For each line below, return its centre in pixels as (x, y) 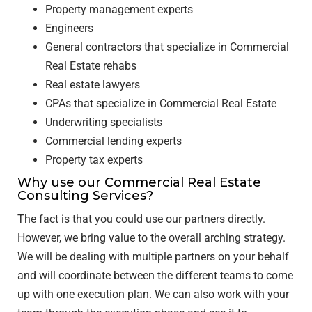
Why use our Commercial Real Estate (139, 182)
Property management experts (120, 9)
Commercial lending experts (115, 141)
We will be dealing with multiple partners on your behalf (153, 257)
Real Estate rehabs (92, 66)
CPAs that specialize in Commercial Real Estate (161, 103)
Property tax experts (95, 160)
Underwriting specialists (105, 122)
